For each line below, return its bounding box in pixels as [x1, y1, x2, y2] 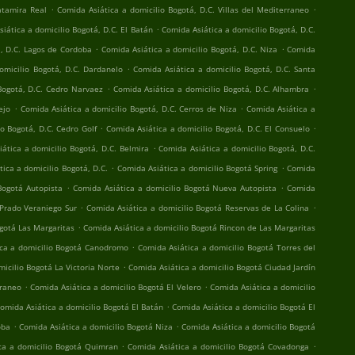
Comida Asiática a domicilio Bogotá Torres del [137, 242, 316, 253]
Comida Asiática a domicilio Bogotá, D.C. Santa [132, 63, 316, 74]
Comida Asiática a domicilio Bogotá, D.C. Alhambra [113, 83, 310, 94]
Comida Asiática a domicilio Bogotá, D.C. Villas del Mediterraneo [57, 4, 310, 15]
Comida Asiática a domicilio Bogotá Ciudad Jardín [128, 261, 315, 273]
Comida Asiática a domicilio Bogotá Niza [18, 321, 173, 332]
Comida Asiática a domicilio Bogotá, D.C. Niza [101, 44, 278, 55]
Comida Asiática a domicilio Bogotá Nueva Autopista [72, 182, 277, 193]
